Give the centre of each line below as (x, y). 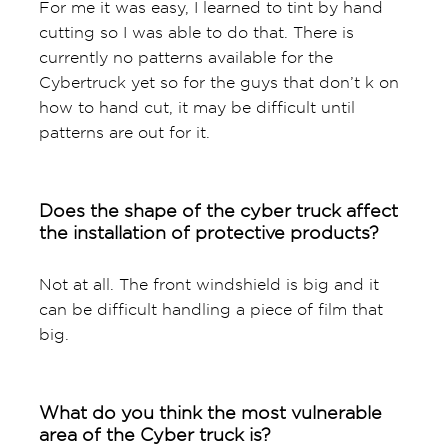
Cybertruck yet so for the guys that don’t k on (218, 82)
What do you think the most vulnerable (210, 412)
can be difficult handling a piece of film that (210, 309)
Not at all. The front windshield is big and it (208, 284)
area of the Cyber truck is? (154, 434)
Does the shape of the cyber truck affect (218, 210)
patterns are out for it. (124, 132)
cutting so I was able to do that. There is (196, 32)
